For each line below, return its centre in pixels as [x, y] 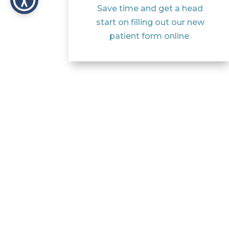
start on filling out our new [150, 22]
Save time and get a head [150, 8]
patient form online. [150, 36]
